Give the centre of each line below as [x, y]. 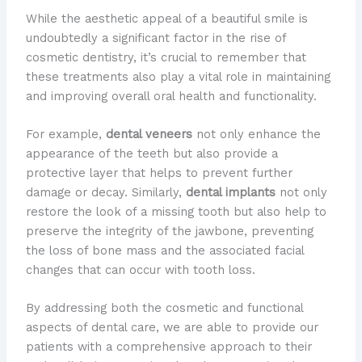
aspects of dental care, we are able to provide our [172, 328]
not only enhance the [256, 134]
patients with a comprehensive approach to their [168, 347]
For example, [65, 134]
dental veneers [149, 134]
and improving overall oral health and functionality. [171, 96]
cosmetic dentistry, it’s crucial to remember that [166, 57]
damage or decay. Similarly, [105, 192]
